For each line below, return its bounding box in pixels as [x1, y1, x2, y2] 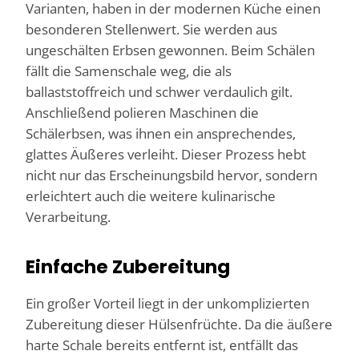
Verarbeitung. [26, 208, 111, 227]
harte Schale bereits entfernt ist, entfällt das [26, 336, 298, 355]
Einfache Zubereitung [26, 253, 230, 280]
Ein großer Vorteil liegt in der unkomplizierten [26, 294, 309, 313]
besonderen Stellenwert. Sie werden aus [26, 20, 277, 39]
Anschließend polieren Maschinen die [26, 103, 259, 123]
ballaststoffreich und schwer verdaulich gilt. [26, 83, 292, 102]
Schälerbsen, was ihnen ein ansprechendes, [26, 124, 296, 143]
